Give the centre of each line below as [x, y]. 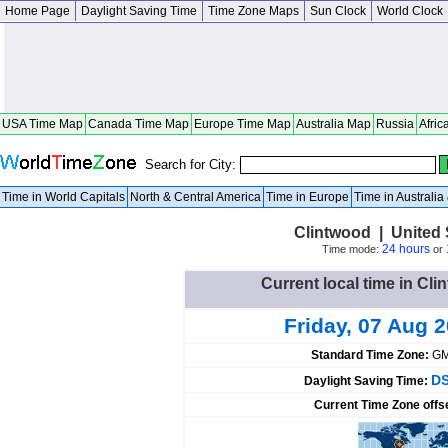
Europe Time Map [242, 124]
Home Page [37, 11]
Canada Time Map [138, 124]
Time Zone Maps [253, 11]
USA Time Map [42, 124]
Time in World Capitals [63, 197]
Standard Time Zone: [371, 355]
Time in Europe [307, 197]
